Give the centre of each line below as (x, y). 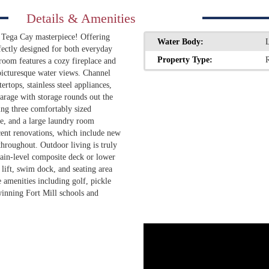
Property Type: (185, 60)
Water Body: (180, 42)
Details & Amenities (81, 18)
